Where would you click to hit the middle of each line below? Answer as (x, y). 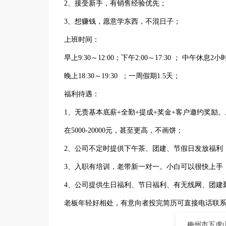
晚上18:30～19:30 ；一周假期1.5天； (122, 76)
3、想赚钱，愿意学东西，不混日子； (122, 21)
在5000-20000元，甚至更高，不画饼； (124, 130)
